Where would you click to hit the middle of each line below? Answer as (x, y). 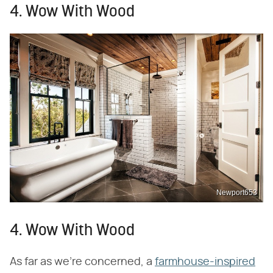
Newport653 (237, 192)
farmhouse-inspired (205, 262)
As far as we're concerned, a (82, 262)
